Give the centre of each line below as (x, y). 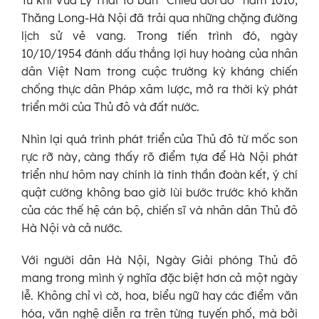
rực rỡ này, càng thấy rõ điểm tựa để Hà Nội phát (159, 157)
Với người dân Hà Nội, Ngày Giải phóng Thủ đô (159, 260)
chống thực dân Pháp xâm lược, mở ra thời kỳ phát (159, 89)
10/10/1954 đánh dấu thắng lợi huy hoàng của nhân (159, 54)
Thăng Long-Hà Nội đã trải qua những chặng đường (159, 18)
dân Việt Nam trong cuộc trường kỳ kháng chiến (159, 72)
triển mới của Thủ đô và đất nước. (110, 107)
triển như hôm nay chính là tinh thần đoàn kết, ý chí (159, 175)
